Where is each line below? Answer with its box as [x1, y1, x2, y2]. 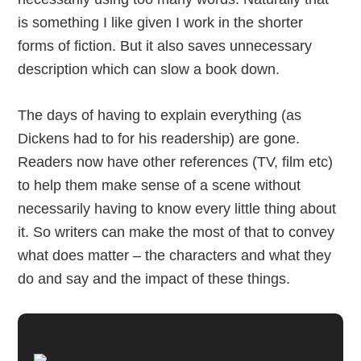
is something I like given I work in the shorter [18, 15, 304, 31]
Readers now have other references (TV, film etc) [18, 154, 334, 170]
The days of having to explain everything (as [18, 107, 302, 123]
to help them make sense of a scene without [18, 177, 301, 193]
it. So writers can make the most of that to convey [18, 224, 335, 240]
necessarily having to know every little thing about [18, 201, 337, 217]
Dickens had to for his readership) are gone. [18, 131, 301, 147]
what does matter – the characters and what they [18, 247, 332, 263]
